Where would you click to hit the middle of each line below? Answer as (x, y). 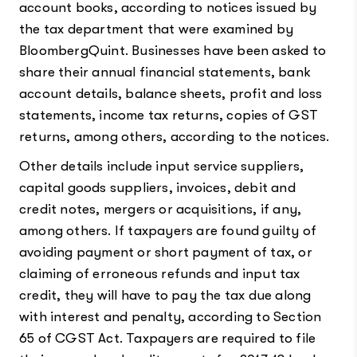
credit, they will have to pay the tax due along (165, 295)
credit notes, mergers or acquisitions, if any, (160, 209)
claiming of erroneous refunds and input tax (159, 273)
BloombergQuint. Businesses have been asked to (172, 50)
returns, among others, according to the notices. (174, 136)
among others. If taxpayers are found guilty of (168, 230)
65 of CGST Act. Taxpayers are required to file (167, 338)
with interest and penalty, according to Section (170, 316)
